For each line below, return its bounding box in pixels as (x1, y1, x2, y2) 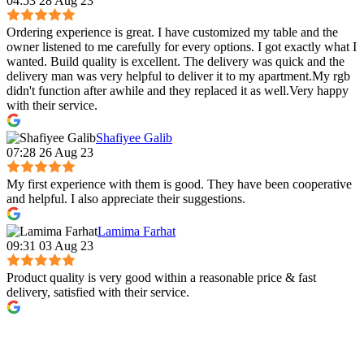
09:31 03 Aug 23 (6, 239, 93, 253)
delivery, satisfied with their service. (6, 285, 189, 300)
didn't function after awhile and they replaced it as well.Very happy (6, 84, 349, 98)
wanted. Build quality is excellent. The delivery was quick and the (6, 54, 344, 69)
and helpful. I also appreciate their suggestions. (6, 192, 245, 206)
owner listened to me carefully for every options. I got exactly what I (6, 40, 357, 54)
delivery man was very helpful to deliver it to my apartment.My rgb (6, 69, 350, 84)
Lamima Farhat (97, 224, 175, 239)
